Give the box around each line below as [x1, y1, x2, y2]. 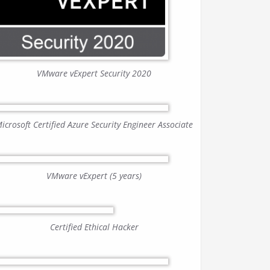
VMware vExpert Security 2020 [37, 67, 151, 80]
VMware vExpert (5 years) [46, 170, 142, 182]
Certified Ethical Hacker [49, 221, 139, 233]
